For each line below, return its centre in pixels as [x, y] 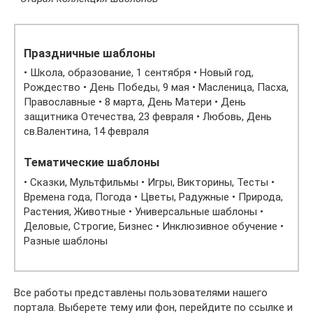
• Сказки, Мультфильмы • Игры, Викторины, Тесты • [149, 182]
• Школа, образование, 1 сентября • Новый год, [139, 73]
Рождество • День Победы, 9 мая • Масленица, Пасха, [156, 88]
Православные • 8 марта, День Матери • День [135, 102]
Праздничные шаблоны [89, 53]
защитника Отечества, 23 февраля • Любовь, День [148, 117]
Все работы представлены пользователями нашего [141, 293]
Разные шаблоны [66, 241]
